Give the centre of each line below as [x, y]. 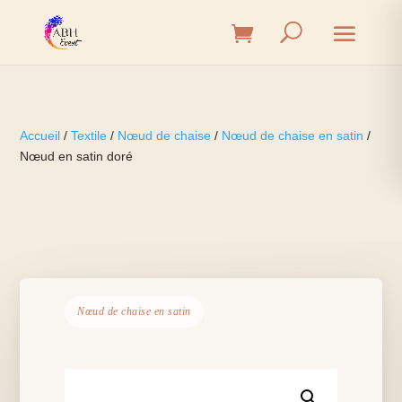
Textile [89, 135]
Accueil [40, 135]
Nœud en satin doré [77, 156]
